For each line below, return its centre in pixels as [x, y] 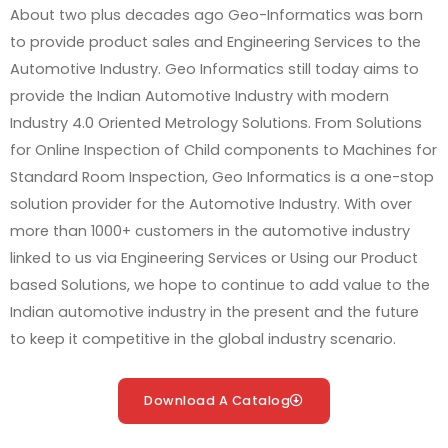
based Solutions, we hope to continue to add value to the [220, 285]
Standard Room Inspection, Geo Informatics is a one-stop [222, 177]
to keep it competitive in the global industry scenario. [203, 339]
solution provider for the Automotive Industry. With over [211, 204]
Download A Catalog [217, 400]
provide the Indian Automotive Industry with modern [199, 96]
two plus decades [124, 15]
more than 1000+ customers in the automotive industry [210, 231]
